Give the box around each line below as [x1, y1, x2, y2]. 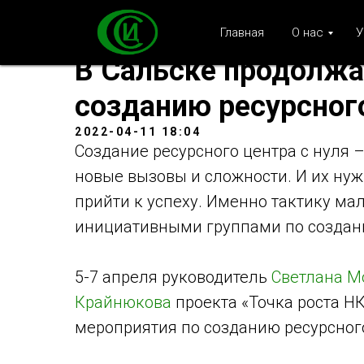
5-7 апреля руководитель [75, 267, 271, 287]
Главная [220, 25, 264, 40]
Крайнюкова [75, 292, 171, 312]
